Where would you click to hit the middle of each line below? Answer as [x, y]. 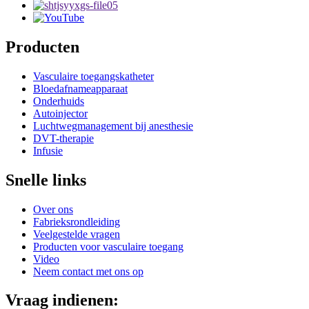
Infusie [48, 150]
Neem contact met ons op [88, 271]
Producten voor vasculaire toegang [108, 246]
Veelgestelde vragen [77, 234]
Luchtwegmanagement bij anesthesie [113, 126]
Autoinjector [60, 113]
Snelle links [46, 180]
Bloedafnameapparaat [80, 88]
